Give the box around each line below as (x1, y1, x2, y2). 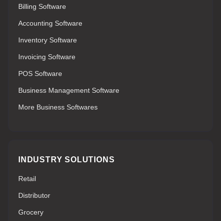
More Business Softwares (18, 103, 98, 111)
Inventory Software (18, 36, 77, 44)
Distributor (18, 191, 50, 199)
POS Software (18, 69, 62, 77)
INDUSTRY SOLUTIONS (18, 155, 115, 164)
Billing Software (18, 2, 66, 10)
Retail (18, 174, 36, 183)
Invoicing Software (18, 52, 75, 61)
